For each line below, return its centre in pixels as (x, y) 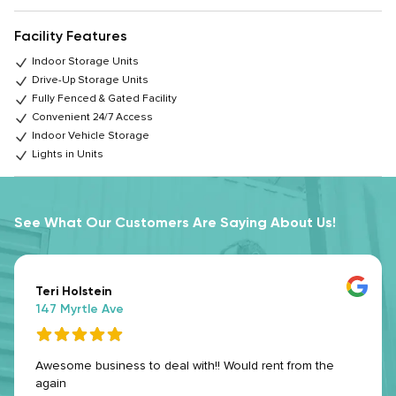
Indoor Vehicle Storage (91, 136)
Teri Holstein (74, 292)
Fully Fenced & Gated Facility (104, 99)
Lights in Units (68, 155)
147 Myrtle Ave (80, 309)
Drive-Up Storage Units (90, 80)
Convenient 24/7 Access (92, 118)
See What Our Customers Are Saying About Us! (175, 223)
